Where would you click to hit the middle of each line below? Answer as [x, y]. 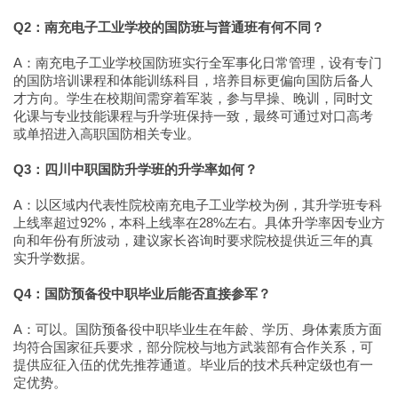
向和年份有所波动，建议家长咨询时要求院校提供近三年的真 [193, 240]
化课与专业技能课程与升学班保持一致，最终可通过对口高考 [193, 116]
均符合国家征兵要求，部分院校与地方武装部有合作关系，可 [193, 347]
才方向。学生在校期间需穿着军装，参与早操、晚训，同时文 [193, 98]
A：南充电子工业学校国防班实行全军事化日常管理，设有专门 [198, 63]
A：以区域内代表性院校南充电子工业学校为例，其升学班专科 [198, 205]
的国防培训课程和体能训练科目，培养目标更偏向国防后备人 [193, 80]
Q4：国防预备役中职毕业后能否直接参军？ [142, 294]
